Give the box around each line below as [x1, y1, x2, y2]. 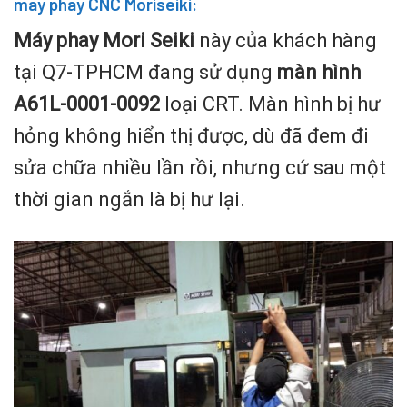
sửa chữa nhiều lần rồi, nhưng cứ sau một [14, 155, 386, 179]
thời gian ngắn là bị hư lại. [14, 187, 245, 211]
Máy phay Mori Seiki [14, 28, 194, 52]
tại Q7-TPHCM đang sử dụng [14, 60, 277, 84]
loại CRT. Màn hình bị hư [160, 92, 381, 115]
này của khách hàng [194, 28, 377, 52]
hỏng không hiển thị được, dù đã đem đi [14, 124, 369, 147]
